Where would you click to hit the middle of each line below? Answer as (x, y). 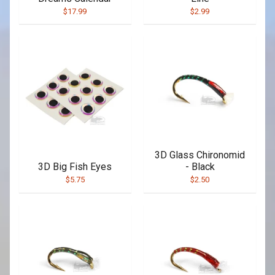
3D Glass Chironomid (200, 155)
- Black (200, 167)
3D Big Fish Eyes (75, 167)
